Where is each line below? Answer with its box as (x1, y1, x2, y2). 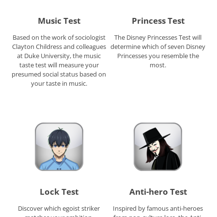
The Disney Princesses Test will (114, 32, 202, 42)
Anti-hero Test (129, 186, 187, 198)
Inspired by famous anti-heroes (113, 204, 203, 213)
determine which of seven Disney (110, 42, 206, 51)
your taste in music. (31, 78, 87, 88)
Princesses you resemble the (117, 51, 199, 60)
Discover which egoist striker (18, 204, 100, 213)
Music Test (37, 15, 80, 26)
